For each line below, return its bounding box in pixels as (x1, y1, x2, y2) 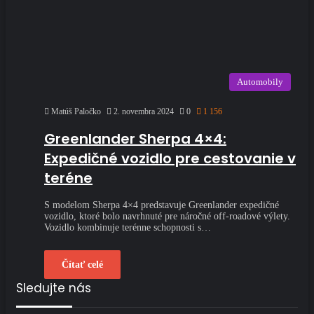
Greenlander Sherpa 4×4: (44, 128, 226, 149)
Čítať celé (62, 259, 103, 270)
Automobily (237, 76, 283, 88)
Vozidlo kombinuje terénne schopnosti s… (44, 221, 211, 233)
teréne (44, 168, 93, 188)
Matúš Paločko (51, 107, 101, 117)
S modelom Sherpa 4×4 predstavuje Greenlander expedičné (44, 199, 279, 210)
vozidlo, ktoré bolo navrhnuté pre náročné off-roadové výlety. (44, 210, 290, 221)
